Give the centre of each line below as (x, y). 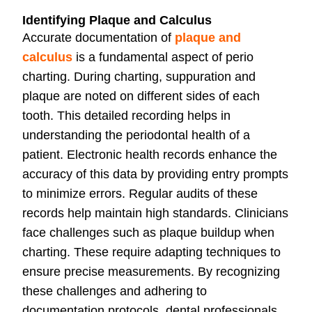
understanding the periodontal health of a (136, 135)
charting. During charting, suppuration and (139, 77)
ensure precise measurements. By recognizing (151, 272)
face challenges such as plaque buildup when (148, 233)
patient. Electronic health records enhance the (150, 155)
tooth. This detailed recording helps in (126, 116)
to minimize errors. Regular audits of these (140, 194)
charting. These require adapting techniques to (151, 252)
